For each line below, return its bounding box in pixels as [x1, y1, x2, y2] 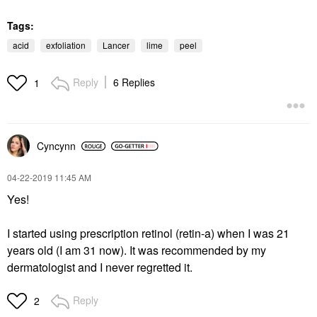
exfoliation [46, 39, 86, 51]
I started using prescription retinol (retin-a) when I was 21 [7, 225, 289, 241]
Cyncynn [37, 139, 76, 153]
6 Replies [113, 75, 155, 89]
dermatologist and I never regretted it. [7, 259, 195, 275]
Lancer [103, 39, 129, 51]
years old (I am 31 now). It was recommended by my [7, 242, 266, 258]
